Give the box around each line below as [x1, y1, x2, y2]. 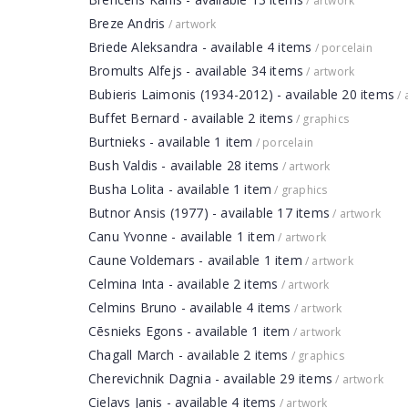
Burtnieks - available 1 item [88, 133, 253, 150]
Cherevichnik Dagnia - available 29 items [88, 370, 332, 387]
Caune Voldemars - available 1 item [88, 251, 302, 269]
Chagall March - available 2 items [88, 346, 289, 363]
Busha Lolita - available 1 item [88, 180, 272, 198]
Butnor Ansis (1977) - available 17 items [88, 204, 330, 221]
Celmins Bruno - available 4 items [88, 299, 291, 316]
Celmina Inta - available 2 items [88, 275, 279, 292]
